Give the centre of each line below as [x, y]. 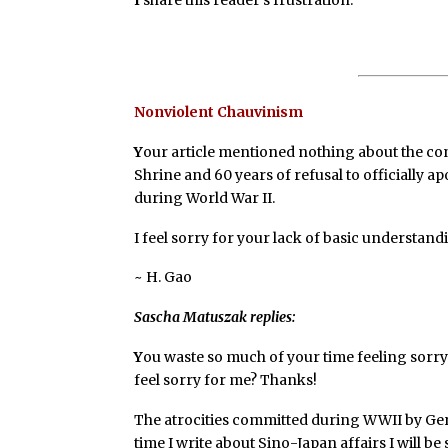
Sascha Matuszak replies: [215, 317]
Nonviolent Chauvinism [219, 111]
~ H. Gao [163, 277]
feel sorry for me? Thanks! [226, 379]
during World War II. [205, 197]
